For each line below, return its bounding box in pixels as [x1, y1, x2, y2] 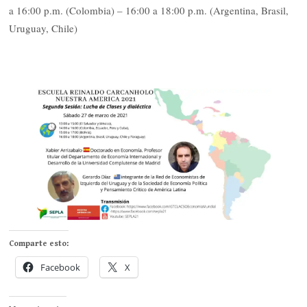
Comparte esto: [9, 238, 69, 248]
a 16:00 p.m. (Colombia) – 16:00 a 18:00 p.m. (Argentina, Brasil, [9, 3, 289, 18]
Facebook [40, 260, 81, 273]
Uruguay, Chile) [9, 21, 78, 36]
